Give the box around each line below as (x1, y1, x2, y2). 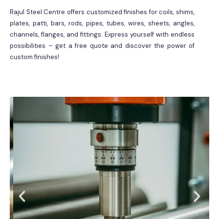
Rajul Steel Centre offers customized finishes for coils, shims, (10, 7, 195, 16)
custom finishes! (10, 52, 59, 61)
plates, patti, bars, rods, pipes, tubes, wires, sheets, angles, (10, 19, 195, 27)
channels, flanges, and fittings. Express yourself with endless (10, 30, 195, 39)
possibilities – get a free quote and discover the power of (10, 41, 195, 50)
